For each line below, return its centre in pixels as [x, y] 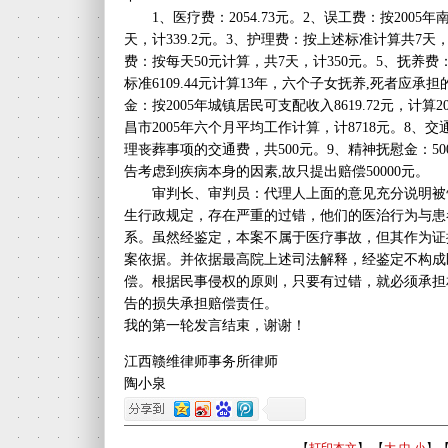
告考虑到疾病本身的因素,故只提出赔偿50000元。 [276, 171]
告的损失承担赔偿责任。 [201, 303]
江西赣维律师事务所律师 [201, 361]
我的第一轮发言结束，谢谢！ [215, 325]
